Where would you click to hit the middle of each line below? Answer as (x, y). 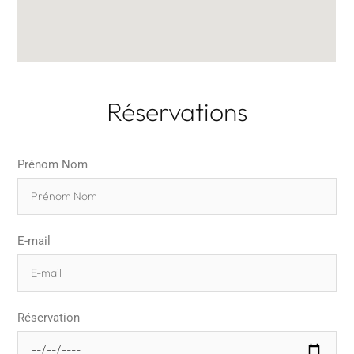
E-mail (34, 241)
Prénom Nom (53, 165)
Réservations (177, 112)
